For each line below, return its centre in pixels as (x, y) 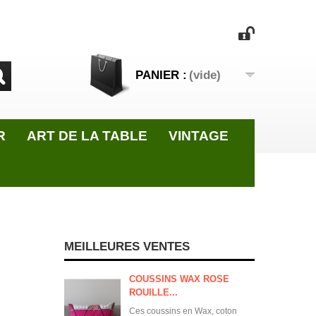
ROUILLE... (153, 292)
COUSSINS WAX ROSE (179, 279)
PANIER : (161, 75)
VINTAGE (199, 136)
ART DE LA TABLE (87, 136)
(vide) (205, 75)
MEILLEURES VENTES (127, 247)
